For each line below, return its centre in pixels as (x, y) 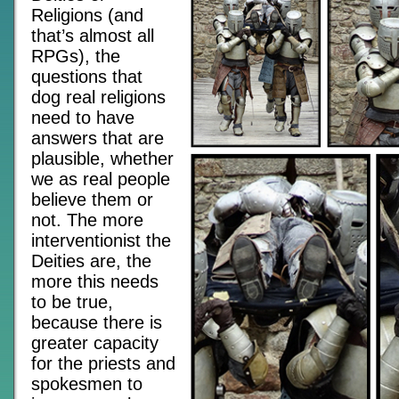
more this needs (95, 281)
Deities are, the (91, 261)
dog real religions (98, 97)
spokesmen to (87, 384)
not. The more (87, 220)
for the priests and (103, 363)
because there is (97, 322)
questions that (87, 77)
